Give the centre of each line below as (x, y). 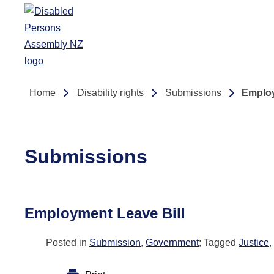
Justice (254, 243)
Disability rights (110, 93)
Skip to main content (57, 16)
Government (172, 243)
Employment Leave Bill (105, 213)
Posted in (68, 243)
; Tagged (219, 243)
